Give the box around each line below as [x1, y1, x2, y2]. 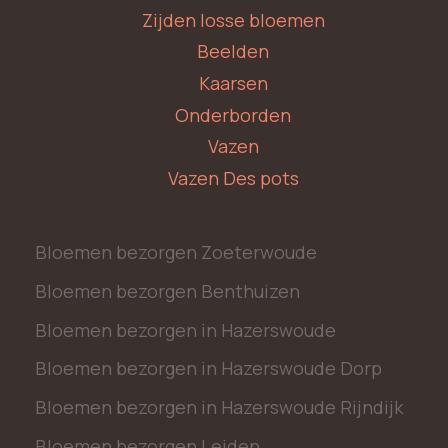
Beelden [197, 39, 269, 64]
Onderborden [175, 102, 291, 127]
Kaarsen [198, 71, 268, 96]
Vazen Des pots [167, 165, 299, 190]
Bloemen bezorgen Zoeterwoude [34, 240, 317, 265]
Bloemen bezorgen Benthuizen [34, 278, 300, 303]
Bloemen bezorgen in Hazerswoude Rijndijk [34, 395, 403, 420]
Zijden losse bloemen [141, 7, 325, 32]
